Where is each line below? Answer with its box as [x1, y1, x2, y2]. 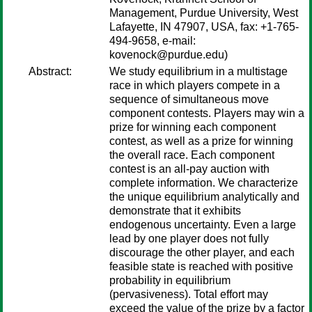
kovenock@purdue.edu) [109, 49, 228, 61]
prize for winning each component [109, 121, 276, 133]
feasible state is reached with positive [109, 260, 293, 272]
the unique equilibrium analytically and [109, 191, 299, 203]
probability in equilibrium [109, 274, 231, 286]
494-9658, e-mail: [109, 35, 196, 47]
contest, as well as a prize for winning [109, 135, 293, 147]
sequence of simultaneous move [109, 93, 269, 105]
